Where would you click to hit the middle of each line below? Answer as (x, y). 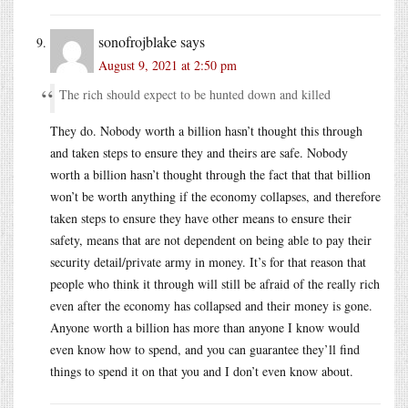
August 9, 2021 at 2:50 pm (168, 65)
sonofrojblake (138, 41)
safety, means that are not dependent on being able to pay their (211, 240)
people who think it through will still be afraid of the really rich (215, 283)
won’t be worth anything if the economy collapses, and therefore (215, 196)
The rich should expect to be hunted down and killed (195, 94)
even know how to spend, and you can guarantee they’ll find (205, 349)
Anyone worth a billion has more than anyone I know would (205, 327)
